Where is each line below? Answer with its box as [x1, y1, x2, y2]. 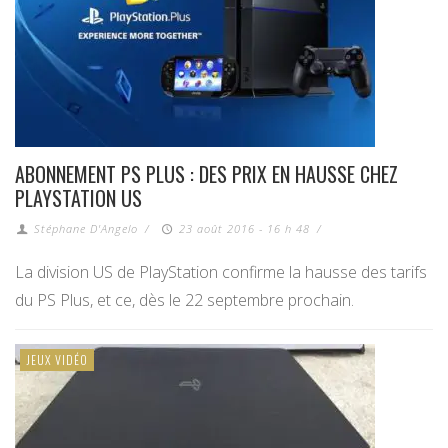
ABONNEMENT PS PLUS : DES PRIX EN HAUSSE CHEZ [15, 159, 398, 190]
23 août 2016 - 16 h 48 [178, 221, 310, 237]
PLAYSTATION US [15, 183, 142, 214]
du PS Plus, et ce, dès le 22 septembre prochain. [15, 289, 354, 312]
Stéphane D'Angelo [34, 221, 139, 237]
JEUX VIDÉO [26, 351, 88, 369]
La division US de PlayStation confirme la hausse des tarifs [15, 261, 427, 284]
